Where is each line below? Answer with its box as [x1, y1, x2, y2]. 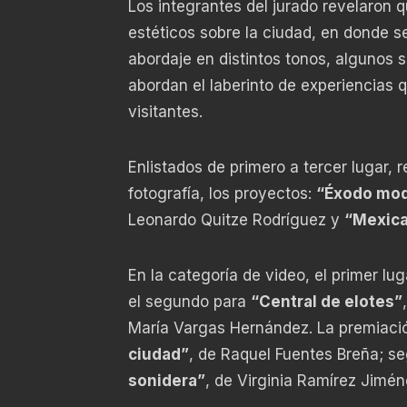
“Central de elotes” [250, 292, 402, 311]
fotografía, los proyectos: [127, 184, 316, 203]
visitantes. [127, 102, 203, 121]
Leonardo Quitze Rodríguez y [127, 210, 344, 229]
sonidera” [127, 371, 205, 390]
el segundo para [127, 292, 251, 311]
